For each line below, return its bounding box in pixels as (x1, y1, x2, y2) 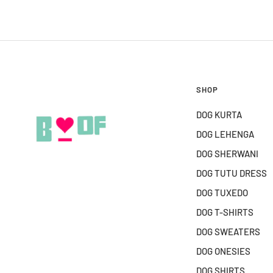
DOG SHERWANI (196, 148, 258, 159)
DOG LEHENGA (196, 129, 254, 140)
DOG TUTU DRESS (196, 168, 267, 179)
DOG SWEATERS (196, 226, 260, 237)
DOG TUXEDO (196, 187, 248, 198)
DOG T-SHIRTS (196, 207, 253, 218)
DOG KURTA (196, 109, 242, 120)
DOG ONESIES (196, 246, 250, 257)
